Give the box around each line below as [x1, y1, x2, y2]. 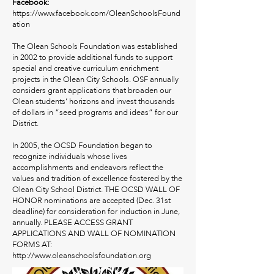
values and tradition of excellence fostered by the [12, 173, 182, 184]
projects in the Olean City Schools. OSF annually [12, 74, 179, 85]
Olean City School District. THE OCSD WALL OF [12, 184, 180, 195]
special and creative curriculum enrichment [12, 63, 158, 74]
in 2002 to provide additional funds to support [12, 52, 172, 63]
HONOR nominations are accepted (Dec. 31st [12, 195, 171, 206]
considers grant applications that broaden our [12, 85, 171, 96]
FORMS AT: [12, 239, 52, 250]
